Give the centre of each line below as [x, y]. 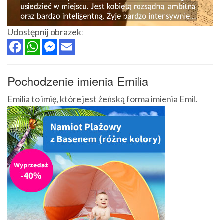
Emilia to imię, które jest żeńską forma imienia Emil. [102, 99]
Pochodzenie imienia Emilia [78, 81]
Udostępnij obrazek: [45, 32]
